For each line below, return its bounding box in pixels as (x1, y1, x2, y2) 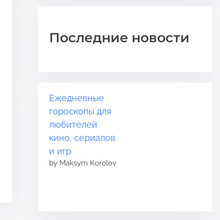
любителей (49, 119, 98, 130)
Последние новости (49, 29, 190, 46)
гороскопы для (49, 106, 111, 116)
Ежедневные (49, 92, 105, 103)
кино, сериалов (49, 132, 116, 143)
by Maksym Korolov (49, 158, 117, 167)
